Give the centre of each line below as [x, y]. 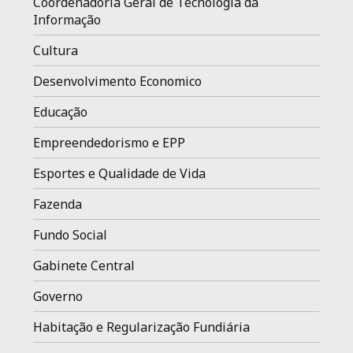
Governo [58, 296]
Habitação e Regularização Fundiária [142, 327]
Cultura [56, 50]
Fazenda [58, 204]
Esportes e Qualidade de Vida [120, 173]
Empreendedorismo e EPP [110, 142]
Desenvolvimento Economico [118, 81]
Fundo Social [71, 234]
